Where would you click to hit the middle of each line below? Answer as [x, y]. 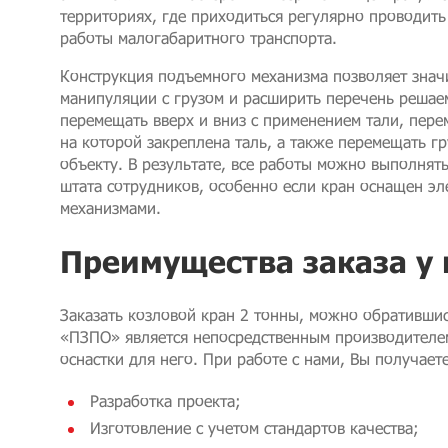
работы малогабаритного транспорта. [198, 37]
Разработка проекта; [165, 401]
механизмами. [110, 207]
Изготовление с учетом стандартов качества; [254, 428]
